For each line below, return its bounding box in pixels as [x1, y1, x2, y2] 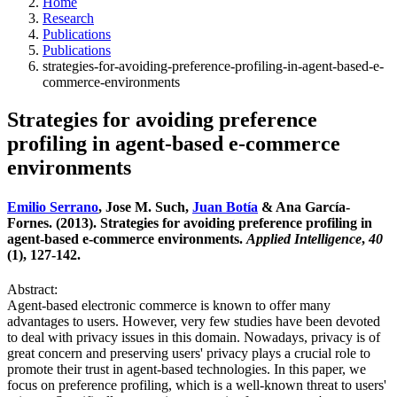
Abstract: [7, 281, 58, 297]
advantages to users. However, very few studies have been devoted [7, 313, 380, 329]
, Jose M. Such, [98, 198, 192, 214]
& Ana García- [258, 198, 350, 214]
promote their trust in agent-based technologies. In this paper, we [7, 361, 366, 377]
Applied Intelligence [246, 230, 362, 246]
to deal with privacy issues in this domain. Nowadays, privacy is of [7, 329, 380, 345]
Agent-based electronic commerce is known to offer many [7, 297, 331, 313]
